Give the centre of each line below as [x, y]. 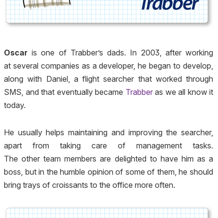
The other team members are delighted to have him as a [109, 159]
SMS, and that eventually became [65, 92]
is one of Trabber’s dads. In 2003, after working [120, 53]
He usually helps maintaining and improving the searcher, [109, 132]
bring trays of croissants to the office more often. [90, 185]
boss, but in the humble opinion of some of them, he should [109, 172]
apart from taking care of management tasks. [109, 145]
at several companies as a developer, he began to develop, [109, 66]
